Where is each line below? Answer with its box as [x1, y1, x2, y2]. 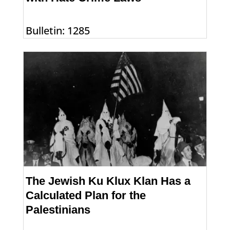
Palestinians [26, 203, 91, 217]
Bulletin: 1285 [26, 23, 90, 37]
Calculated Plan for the [26, 189, 146, 202]
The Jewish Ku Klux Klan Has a [26, 175, 191, 188]
